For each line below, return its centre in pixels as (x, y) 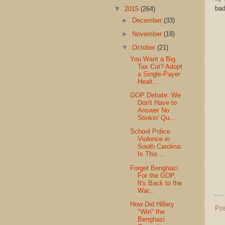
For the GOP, (157, 175)
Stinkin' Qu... (157, 118)
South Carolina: (160, 147)
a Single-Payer (159, 74)
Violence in (154, 139)
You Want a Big (153, 59)
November (148, 34)
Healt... (148, 82)
